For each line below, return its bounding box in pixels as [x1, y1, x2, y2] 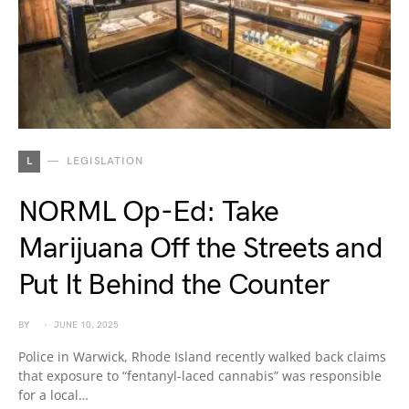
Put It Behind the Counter [18, 267, 330, 303]
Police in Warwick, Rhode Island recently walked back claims [18, 348, 386, 365]
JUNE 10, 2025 [54, 320, 119, 330]
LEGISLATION [66, 154, 143, 168]
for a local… [18, 386, 89, 404]
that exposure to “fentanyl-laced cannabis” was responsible [18, 367, 382, 384]
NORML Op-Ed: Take [18, 194, 279, 230]
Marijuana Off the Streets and [18, 231, 383, 267]
